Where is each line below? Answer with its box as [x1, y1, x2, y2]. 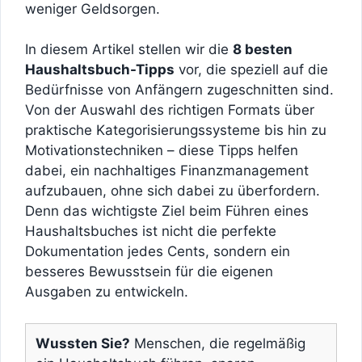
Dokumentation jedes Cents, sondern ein [25, 243, 290, 260]
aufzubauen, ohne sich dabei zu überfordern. [25, 183, 320, 200]
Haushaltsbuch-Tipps [25, 61, 175, 78]
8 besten [233, 41, 293, 58]
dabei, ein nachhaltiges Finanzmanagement [25, 162, 309, 179]
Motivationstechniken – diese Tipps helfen [25, 142, 298, 159]
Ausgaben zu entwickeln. [25, 284, 188, 301]
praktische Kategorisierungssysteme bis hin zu [25, 122, 326, 139]
